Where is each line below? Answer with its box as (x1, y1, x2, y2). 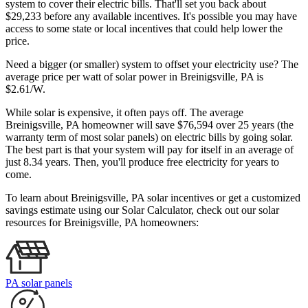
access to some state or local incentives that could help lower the (5, 23, 283, 35)
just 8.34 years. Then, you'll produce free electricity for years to (5, 156, 279, 168)
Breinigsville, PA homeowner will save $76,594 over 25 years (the (5, 119, 294, 131)
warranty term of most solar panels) (5, 131, 158, 144)
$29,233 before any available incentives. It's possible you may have (5, 10, 297, 23)
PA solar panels (5, 277, 72, 289)
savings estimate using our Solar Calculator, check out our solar (5, 204, 279, 217)
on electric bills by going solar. (161, 131, 293, 144)
